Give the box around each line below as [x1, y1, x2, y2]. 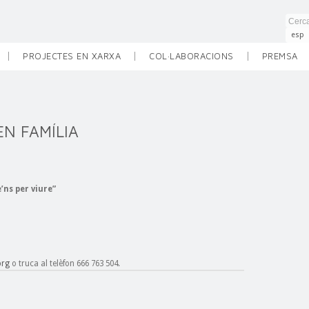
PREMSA [261, 50, 298, 61]
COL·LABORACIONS [149, 50, 234, 61]
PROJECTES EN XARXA [23, 50, 121, 61]
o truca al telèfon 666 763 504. [10, 259, 120, 268]
